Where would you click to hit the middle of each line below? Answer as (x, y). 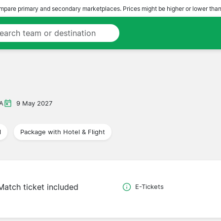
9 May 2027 (34, 103)
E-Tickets (149, 187)
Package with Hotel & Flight (63, 132)
